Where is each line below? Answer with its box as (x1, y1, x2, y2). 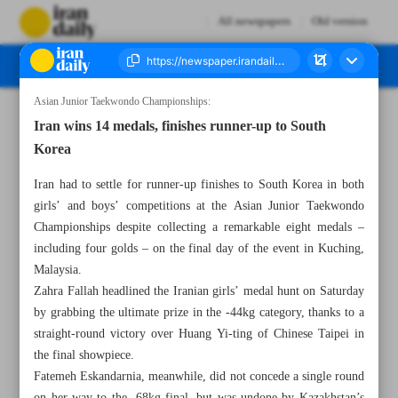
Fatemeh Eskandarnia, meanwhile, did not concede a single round (34, 366, 364, 387)
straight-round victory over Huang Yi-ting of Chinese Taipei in (34, 323, 364, 345)
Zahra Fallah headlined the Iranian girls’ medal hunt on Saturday (34, 281, 364, 302)
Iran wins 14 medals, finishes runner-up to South (34, 115, 327, 139)
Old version (311, 12, 368, 31)
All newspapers (217, 12, 291, 31)
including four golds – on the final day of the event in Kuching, (34, 238, 364, 259)
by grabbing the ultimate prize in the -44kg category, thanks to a (34, 302, 364, 323)
